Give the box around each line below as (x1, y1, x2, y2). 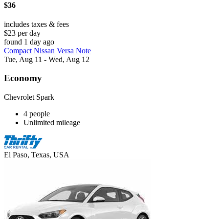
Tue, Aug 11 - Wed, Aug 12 (4, 55, 89, 64)
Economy (4, 73, 42, 84)
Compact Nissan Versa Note (4, 46, 91, 55)
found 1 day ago (4, 37, 54, 46)
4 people (23, 109, 50, 118)
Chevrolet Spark (4, 93, 54, 102)
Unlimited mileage (23, 118, 80, 127)
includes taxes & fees (4, 20, 69, 28)
